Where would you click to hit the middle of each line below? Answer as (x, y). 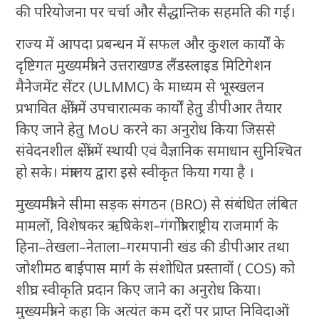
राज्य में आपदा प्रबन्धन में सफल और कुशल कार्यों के (151, 44)
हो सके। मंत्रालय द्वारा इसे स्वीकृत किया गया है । (135, 172)
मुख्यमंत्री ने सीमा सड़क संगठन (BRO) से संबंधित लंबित (157, 204)
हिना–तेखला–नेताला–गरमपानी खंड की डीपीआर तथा (153, 247)
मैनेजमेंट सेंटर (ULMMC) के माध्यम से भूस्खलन (140, 87)
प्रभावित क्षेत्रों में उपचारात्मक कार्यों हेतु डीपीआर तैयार (149, 108)
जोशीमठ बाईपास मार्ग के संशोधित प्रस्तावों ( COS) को (156, 268)
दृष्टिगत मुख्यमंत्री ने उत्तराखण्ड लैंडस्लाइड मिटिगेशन (144, 66)
